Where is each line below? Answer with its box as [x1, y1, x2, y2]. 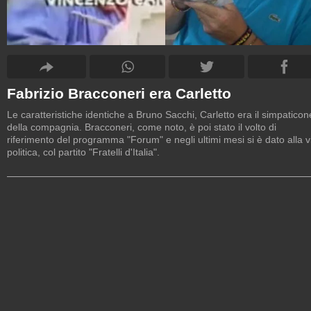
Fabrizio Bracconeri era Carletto [7, 85, 231, 101]
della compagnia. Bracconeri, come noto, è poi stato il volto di [7, 121, 276, 133]
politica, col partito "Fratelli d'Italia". [7, 146, 160, 158]
